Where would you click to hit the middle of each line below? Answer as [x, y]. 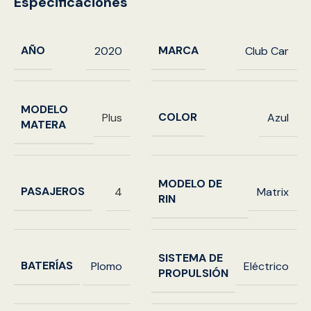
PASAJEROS [53, 192]
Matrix [273, 192]
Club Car [267, 51]
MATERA [43, 125]
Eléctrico [266, 266]
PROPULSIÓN [193, 274]
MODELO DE [190, 184]
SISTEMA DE [191, 258]
